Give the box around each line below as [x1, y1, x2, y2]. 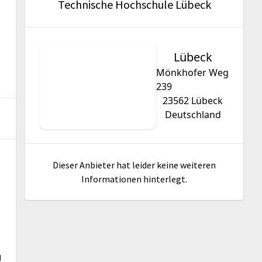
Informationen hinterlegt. [81, 173, 188, 185]
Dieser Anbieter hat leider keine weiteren [53, 159, 216, 171]
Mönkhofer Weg [156, 66, 229, 80]
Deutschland [164, 108, 221, 122]
